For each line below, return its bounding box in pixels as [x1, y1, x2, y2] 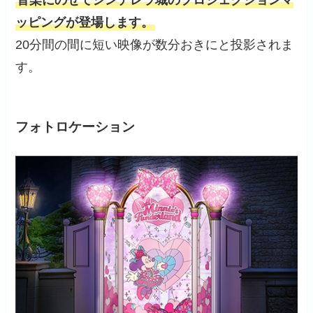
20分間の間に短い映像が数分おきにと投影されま [15, 38, 294, 52]
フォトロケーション [15, 119, 136, 134]
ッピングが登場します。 [15, 15, 154, 30]
